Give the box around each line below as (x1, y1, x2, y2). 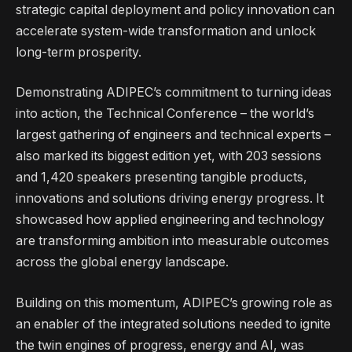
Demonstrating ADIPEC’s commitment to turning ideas (16, 85, 332, 101)
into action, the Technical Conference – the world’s (16, 106, 314, 122)
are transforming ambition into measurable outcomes (16, 233, 329, 249)
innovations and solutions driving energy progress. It (16, 191, 324, 207)
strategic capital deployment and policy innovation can (16, 2, 335, 17)
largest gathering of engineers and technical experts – (16, 127, 331, 143)
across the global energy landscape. (16, 255, 229, 270)
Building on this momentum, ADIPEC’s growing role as (16, 295, 332, 310)
